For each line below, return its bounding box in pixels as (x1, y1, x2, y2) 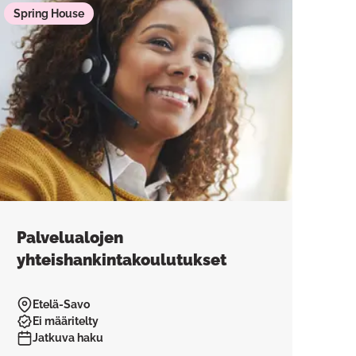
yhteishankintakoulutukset (17, 250, 227, 269)
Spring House (14, 7, 85, 20)
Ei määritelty (33, 315, 99, 327)
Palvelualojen (17, 228, 124, 247)
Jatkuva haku (33, 331, 104, 344)
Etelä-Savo (33, 298, 91, 311)
